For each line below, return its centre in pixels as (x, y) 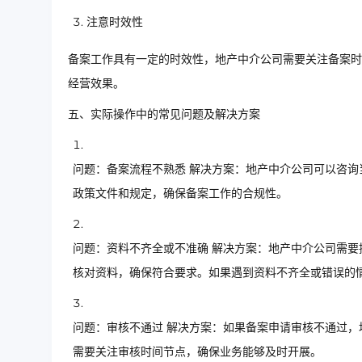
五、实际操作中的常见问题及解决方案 (164, 114)
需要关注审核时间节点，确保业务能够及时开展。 (197, 352)
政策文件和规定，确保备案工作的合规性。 (180, 194)
